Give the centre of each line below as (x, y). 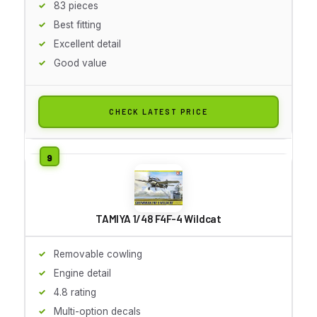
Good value (80, 63)
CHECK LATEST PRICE (158, 111)
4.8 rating (75, 292)
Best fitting (77, 24)
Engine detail (82, 273)
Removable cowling (98, 254)
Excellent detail (87, 44)
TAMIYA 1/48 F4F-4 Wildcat (158, 218)
